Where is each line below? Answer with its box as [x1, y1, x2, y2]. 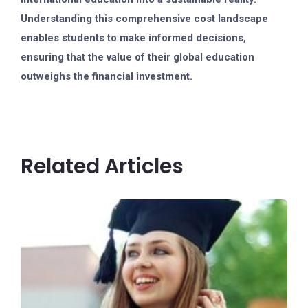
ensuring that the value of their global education [21, 51, 254, 63]
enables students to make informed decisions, [21, 32, 246, 44]
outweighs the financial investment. [21, 70, 192, 82]
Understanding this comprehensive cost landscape [21, 12, 268, 25]
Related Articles [21, 152, 184, 181]
